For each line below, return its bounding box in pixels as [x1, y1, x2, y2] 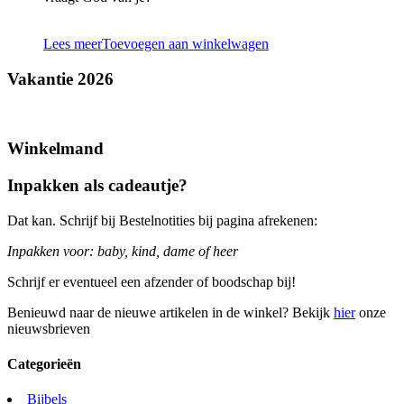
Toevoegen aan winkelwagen [102, 35, 269, 51]
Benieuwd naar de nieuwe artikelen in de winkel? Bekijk [7, 304, 334, 320]
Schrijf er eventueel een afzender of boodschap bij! [7, 273, 296, 289]
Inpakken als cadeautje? [7, 175, 188, 195]
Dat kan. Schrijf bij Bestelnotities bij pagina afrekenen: [7, 212, 317, 228]
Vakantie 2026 [7, 69, 114, 88]
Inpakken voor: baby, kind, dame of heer [7, 243, 238, 259]
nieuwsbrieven [7, 320, 90, 336]
